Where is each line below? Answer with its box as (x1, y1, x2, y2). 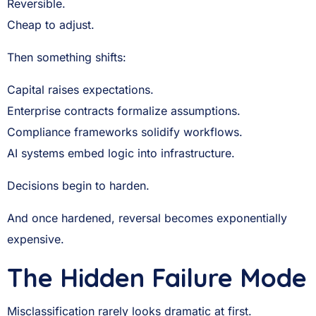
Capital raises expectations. (7, 83, 154, 97)
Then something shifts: (7, 50, 126, 64)
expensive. (7, 232, 64, 246)
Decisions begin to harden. (7, 178, 150, 193)
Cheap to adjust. (7, 18, 95, 32)
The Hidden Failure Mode (7, 262, 307, 293)
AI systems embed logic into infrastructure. (7, 146, 235, 160)
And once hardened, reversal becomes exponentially (7, 211, 287, 225)
